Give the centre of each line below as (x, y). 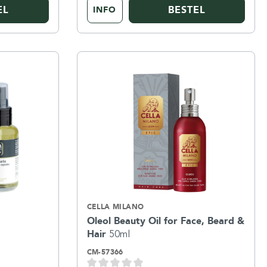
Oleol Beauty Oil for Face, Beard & (165, 221)
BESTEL (187, 10)
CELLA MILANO (115, 207)
